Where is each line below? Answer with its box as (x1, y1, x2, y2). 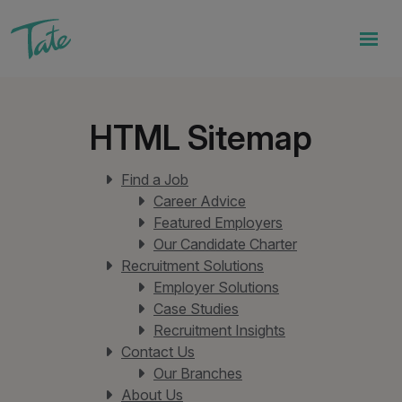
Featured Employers (153, 214, 283, 232)
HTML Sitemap (90, 118, 312, 158)
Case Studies (153, 300, 239, 318)
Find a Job (121, 170, 188, 188)
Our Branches (153, 364, 242, 382)
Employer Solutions (153, 278, 279, 296)
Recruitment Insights (153, 321, 285, 339)
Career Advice (153, 192, 246, 210)
